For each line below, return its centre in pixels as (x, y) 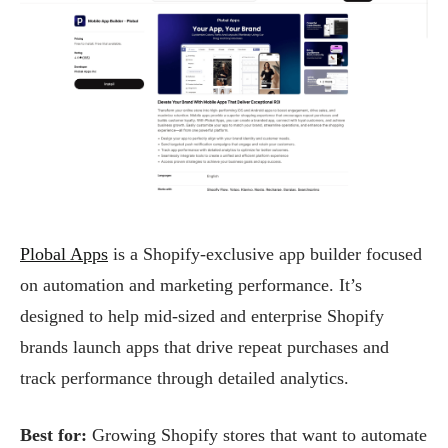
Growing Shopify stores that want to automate (259, 434)
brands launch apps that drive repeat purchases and (204, 346)
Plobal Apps (64, 253)
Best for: (56, 434)
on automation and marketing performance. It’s (191, 284)
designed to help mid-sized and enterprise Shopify (202, 315)
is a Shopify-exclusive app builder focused (265, 253)
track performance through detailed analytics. (184, 377)
